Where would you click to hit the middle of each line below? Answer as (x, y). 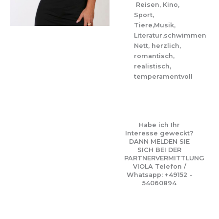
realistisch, (153, 66)
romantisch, (154, 56)
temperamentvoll (163, 77)
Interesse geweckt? (159, 133)
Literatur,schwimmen (170, 35)
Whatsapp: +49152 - (159, 175)
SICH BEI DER (159, 150)
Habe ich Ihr (159, 125)
